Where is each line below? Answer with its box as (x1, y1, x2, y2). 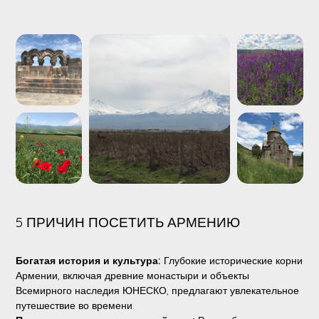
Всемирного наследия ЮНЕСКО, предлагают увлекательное (15, 283, 299, 297)
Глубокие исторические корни (160, 253, 303, 267)
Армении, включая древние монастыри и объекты (15, 268, 249, 282)
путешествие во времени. (15, 298, 135, 312)
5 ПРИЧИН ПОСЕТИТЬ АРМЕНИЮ (15, 213, 240, 231)
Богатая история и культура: (15, 253, 161, 267)
